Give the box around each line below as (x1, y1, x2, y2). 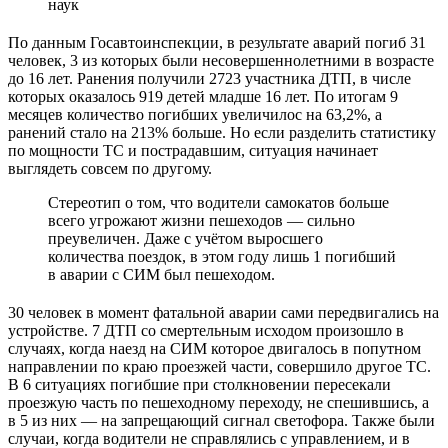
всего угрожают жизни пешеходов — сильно (48, 211, 355, 229)
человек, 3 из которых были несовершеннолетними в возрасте (8, 51, 434, 69)
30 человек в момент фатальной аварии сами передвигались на (8, 303, 439, 321)
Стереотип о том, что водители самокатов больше (48, 193, 389, 211)
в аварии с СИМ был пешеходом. (48, 265, 275, 283)
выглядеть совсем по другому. (8, 159, 212, 177)
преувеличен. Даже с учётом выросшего (48, 229, 323, 247)
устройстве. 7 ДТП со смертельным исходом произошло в (8, 321, 404, 339)
